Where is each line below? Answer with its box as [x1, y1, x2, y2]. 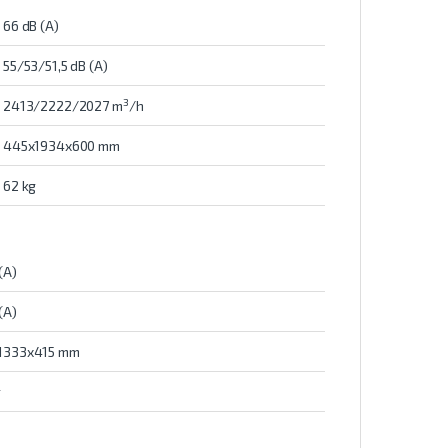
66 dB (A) [3, 17, 59, 35]
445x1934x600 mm [3, 137, 120, 155]
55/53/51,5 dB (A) [3, 57, 108, 75]
